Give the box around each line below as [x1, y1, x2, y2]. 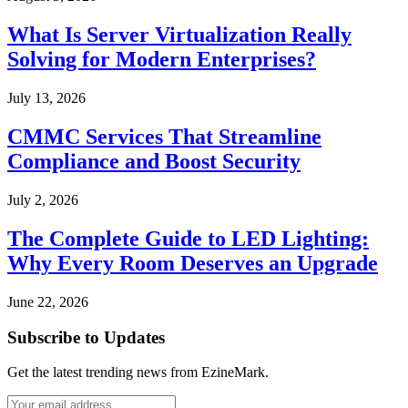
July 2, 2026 [7, 191, 78, 208]
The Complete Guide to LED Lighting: [7, 226, 369, 250]
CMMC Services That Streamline [7, 125, 321, 149]
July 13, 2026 [7, 90, 86, 107]
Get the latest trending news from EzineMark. [7, 364, 269, 381]
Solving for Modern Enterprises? [7, 47, 316, 72]
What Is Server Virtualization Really [7, 23, 352, 47]
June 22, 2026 [7, 293, 88, 310]
